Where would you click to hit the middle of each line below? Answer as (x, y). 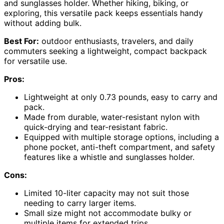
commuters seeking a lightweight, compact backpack (105, 51)
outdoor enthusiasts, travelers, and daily (116, 41)
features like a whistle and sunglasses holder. (109, 157)
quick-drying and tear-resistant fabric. (96, 127)
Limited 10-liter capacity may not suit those (106, 193)
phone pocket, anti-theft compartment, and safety (119, 147)
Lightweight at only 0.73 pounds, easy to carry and (121, 97)
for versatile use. (35, 61)
